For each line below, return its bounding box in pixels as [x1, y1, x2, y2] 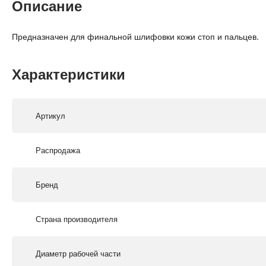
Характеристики [12, 63, 125, 84]
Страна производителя [36, 213, 118, 224]
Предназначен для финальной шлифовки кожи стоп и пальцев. [12, 30, 259, 42]
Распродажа [36, 144, 80, 156]
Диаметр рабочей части [36, 247, 121, 259]
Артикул [36, 109, 65, 121]
